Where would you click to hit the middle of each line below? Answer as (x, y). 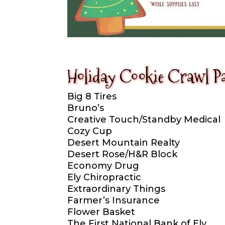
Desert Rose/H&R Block (123, 154)
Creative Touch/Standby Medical (144, 120)
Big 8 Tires (92, 97)
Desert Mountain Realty (124, 143)
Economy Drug (103, 166)
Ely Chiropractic (104, 178)
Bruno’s (86, 108)
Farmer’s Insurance (114, 201)
